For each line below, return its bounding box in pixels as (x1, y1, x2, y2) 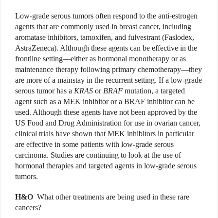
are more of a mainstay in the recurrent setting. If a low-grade (15, 76, 202, 85)
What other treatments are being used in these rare (37, 193, 189, 201)
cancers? (15, 203, 41, 212)
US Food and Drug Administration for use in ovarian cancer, (15, 119, 200, 127)
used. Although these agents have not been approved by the (15, 108, 197, 117)
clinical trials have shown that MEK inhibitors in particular (15, 129, 194, 138)
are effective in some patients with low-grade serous (15, 140, 174, 149)
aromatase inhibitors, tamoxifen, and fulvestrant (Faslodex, (15, 33, 194, 42)
